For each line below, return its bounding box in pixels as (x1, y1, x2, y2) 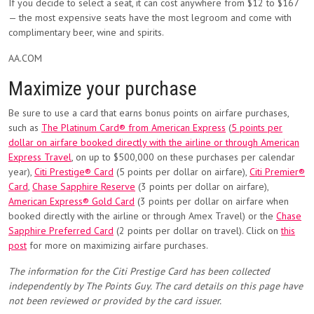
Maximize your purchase (8, 77, 197, 100)
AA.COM (8, 52, 42, 64)
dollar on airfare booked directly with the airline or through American (8, 136, 299, 149)
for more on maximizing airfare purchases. (27, 239, 208, 252)
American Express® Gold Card (8, 195, 135, 207)
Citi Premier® (250, 165, 305, 178)
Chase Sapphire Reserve (32, 180, 135, 193)
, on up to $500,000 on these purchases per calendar (71, 151, 295, 163)
